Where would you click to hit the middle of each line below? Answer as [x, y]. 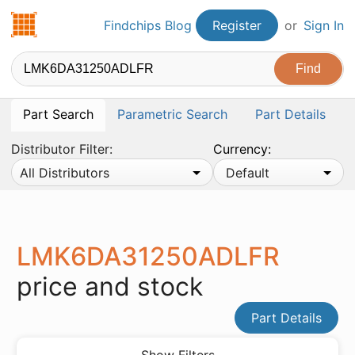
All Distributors [65, 173]
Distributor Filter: [62, 149]
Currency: [242, 149]
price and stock [110, 286]
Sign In [324, 25]
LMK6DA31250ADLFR [148, 256]
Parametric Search [172, 114]
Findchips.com [81, 21]
